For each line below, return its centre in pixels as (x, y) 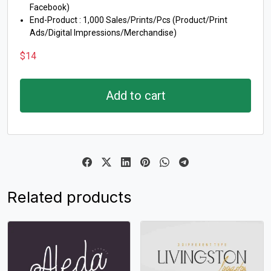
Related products (70, 197)
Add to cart (135, 96)
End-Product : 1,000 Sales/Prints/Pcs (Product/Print (129, 20)
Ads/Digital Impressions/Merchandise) (103, 33)
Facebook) (50, 8)
